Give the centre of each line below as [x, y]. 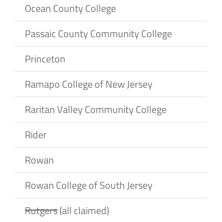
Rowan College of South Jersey [89, 185]
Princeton [45, 58]
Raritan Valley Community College [96, 109]
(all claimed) [83, 210]
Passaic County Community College [98, 33]
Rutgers [41, 210]
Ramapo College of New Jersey [89, 84]
